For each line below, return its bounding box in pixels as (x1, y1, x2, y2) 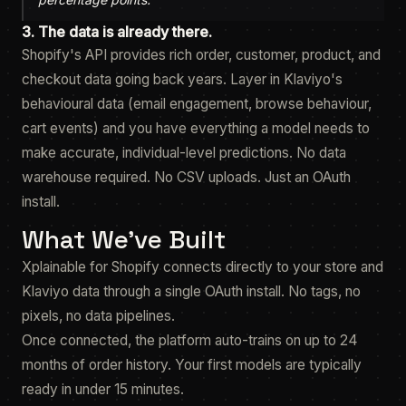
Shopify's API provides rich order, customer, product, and (22, 46, 381, 63)
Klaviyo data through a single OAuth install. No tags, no (22, 283, 361, 300)
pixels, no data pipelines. (22, 307, 175, 324)
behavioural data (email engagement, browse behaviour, (22, 95, 372, 112)
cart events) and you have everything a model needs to (22, 120, 370, 137)
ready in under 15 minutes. (22, 381, 184, 398)
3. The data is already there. (22, 23, 212, 41)
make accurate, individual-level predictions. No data (22, 144, 346, 161)
